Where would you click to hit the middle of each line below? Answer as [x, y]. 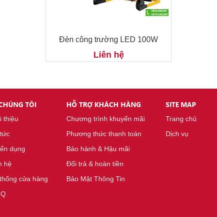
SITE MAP [181, 104]
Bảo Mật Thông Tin [95, 179]
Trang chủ [181, 119]
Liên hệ [108, 55]
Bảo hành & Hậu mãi [98, 149]
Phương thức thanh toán [104, 134]
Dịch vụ [177, 134]
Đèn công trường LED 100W [108, 39]
